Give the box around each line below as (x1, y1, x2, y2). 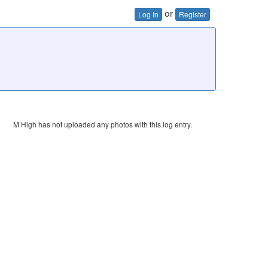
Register (179, 8, 206, 19)
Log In (138, 8, 159, 19)
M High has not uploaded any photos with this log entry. (13, 118, 192, 129)
